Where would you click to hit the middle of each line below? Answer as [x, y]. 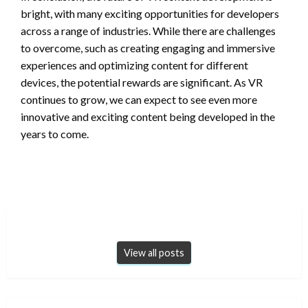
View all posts [154, 252]
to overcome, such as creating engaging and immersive [148, 47]
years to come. [55, 133]
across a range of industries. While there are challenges [148, 30]
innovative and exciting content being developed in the [148, 116]
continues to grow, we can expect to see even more [139, 99]
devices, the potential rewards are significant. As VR [142, 82]
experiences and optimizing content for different [134, 65]
